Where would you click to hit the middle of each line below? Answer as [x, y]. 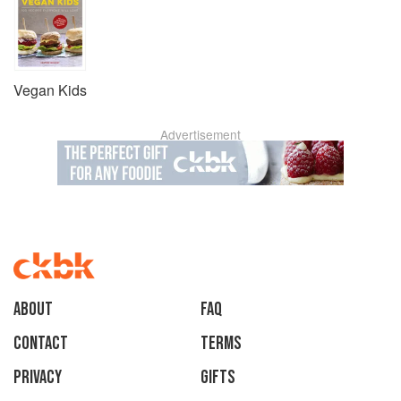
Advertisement [200, 134]
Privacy [38, 377]
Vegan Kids [50, 90]
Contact [41, 343]
